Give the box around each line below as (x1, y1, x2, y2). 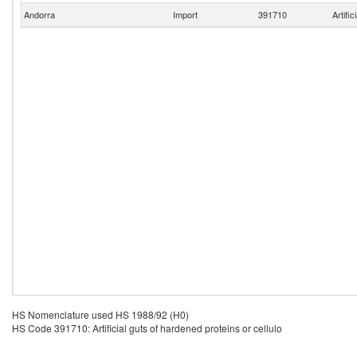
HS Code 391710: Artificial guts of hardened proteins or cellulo (12, 321, 282, 335)
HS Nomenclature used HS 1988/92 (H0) (12, 308, 189, 321)
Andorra (22, 8, 55, 21)
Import (172, 8, 198, 21)
